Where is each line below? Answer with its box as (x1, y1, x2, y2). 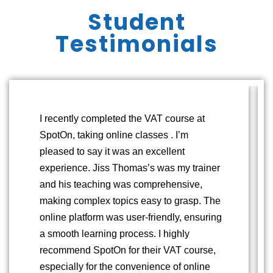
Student (87, 7, 186, 38)
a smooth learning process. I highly (40, 229, 190, 239)
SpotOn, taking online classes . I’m (40, 130, 188, 141)
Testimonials (55, 29, 218, 60)
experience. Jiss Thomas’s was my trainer (40, 163, 220, 174)
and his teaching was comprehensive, (40, 179, 202, 190)
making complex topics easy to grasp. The (40, 196, 221, 207)
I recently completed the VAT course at (40, 113, 205, 124)
